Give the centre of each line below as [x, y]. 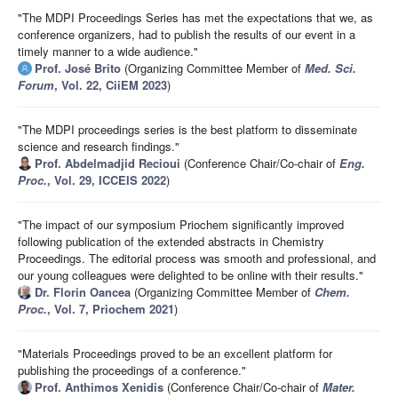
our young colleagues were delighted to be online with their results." [191, 275]
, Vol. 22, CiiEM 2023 [111, 85]
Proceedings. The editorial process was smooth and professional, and [197, 259]
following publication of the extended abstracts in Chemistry [171, 242]
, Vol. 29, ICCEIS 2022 [107, 180]
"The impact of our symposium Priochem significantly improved [181, 225]
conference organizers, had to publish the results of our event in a [187, 35]
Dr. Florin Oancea [83, 292]
